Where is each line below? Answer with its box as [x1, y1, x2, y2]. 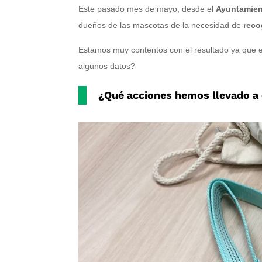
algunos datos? [78, 61, 136, 71]
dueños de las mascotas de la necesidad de [78, 20, 244, 30]
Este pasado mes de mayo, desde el [78, 4, 216, 14]
